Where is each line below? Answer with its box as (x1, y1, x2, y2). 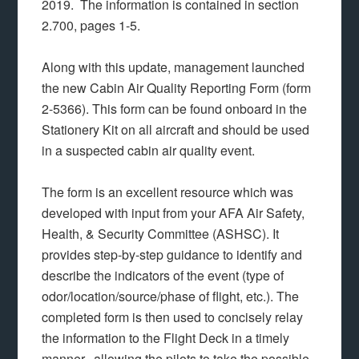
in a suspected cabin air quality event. (42, 141, 262, 159)
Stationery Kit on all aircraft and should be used (42, 120, 310, 139)
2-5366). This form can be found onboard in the (42, 99, 308, 118)
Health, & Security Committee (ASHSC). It (42, 224, 280, 243)
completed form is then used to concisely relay (42, 308, 304, 326)
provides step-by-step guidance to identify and (42, 245, 303, 264)
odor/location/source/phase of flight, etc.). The (42, 287, 300, 305)
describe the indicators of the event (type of (42, 266, 284, 284)
